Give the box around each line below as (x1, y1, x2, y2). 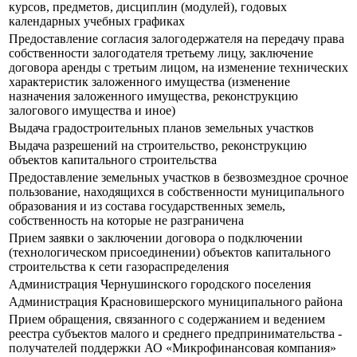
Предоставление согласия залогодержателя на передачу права (9, 32, 344, 46)
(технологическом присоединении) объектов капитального (9, 245, 331, 260)
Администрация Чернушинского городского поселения (9, 277, 311, 292)
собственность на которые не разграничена (9, 214, 244, 228)
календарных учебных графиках (9, 14, 185, 29)
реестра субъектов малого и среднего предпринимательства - (9, 327, 342, 341)
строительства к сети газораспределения (9, 260, 229, 274)
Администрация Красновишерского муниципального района (9, 295, 343, 309)
